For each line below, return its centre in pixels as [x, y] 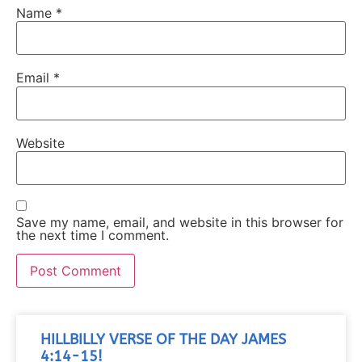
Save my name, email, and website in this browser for [180, 223]
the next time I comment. [93, 236]
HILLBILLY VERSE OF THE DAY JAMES [163, 340]
